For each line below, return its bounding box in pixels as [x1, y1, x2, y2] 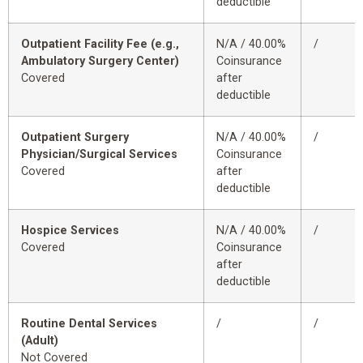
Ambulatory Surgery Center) [21, 54, 179, 69]
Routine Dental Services [21, 317, 157, 331]
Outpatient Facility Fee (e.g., [21, 37, 179, 52]
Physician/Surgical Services [21, 147, 177, 162]
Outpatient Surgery [21, 130, 129, 145]
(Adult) [21, 334, 58, 348]
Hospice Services [21, 224, 119, 238]
